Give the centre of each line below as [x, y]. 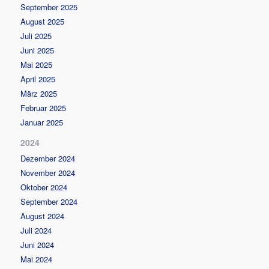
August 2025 [43, 21]
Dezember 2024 [48, 158]
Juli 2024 [36, 230]
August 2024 [43, 216]
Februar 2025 [44, 107]
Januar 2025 [42, 122]
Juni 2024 [38, 244]
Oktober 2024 [44, 187]
